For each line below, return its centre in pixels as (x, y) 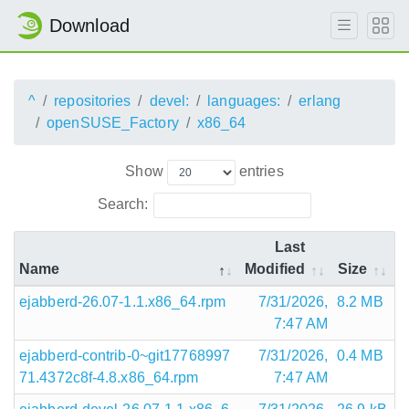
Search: (123, 204)
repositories (93, 101)
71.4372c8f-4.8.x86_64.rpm (109, 377)
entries (259, 171)
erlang (320, 101)
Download (89, 26)
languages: (244, 101)
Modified (275, 268)
